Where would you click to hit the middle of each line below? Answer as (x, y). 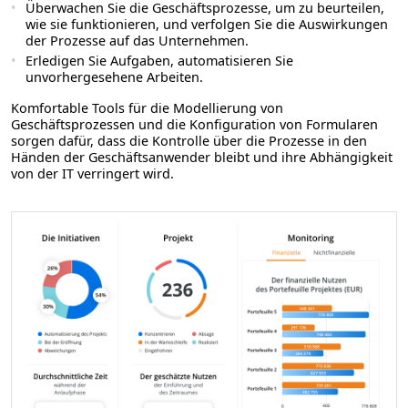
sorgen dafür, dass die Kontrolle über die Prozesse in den (189, 141)
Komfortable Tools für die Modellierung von (147, 108)
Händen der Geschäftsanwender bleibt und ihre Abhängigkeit (202, 158)
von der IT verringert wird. (92, 174)
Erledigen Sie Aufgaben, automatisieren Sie (159, 61)
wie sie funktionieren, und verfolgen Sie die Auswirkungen (207, 25)
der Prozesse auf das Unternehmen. (137, 41)
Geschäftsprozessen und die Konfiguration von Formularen (194, 125)
